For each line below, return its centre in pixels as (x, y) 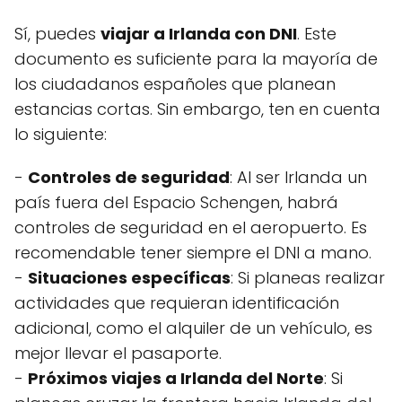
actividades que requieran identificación (177, 303)
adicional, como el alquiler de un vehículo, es (193, 328)
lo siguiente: (61, 134)
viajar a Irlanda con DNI (199, 34)
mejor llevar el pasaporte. (118, 353)
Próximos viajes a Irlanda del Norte (176, 378)
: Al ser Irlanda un (298, 177)
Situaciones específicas (129, 278)
